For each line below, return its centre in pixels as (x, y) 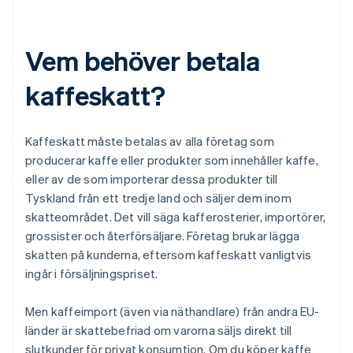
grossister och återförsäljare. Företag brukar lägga (163, 236)
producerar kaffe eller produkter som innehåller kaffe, (172, 160)
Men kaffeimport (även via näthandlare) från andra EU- (173, 312)
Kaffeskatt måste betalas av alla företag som (150, 141)
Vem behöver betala (143, 61)
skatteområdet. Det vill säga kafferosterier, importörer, (176, 217)
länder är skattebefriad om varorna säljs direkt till (159, 331)
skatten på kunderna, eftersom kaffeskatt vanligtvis (169, 255)
